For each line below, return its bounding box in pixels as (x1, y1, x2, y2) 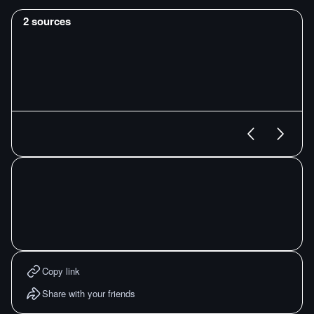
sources (29, 13, 71, 29)
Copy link (42, 264, 80, 278)
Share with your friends (42, 287, 135, 300)
